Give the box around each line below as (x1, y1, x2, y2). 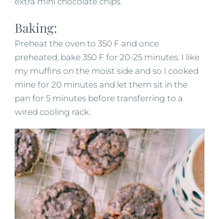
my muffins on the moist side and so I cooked (15, 66, 198, 76)
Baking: (15, 19, 57, 36)
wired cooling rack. (15, 107, 90, 117)
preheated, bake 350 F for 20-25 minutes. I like (15, 52, 199, 62)
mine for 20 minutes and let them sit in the (15, 79, 188, 89)
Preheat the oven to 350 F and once (15, 38, 159, 48)
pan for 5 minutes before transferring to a (15, 93, 183, 103)
